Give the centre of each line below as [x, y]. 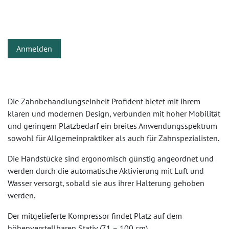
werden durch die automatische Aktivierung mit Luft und [106, 171]
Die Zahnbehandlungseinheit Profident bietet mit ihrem [104, 101]
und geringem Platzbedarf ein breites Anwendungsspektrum [112, 126]
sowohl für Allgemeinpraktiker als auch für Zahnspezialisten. [113, 138]
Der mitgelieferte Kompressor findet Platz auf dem [95, 216]
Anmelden [34, 49]
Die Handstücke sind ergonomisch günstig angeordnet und [111, 158]
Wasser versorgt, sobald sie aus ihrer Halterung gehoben [106, 183]
